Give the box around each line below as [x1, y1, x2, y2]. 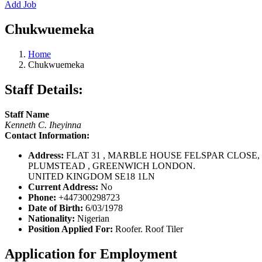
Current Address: [28, 181, 101, 192]
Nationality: [28, 213, 75, 223]
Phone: [28, 192, 56, 202]
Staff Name [5, 109, 49, 119]
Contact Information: [5, 130, 89, 140]
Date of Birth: [28, 202, 83, 213]
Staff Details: [5, 81, 83, 97]
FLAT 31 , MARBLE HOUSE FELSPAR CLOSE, [64, 150, 260, 160]
